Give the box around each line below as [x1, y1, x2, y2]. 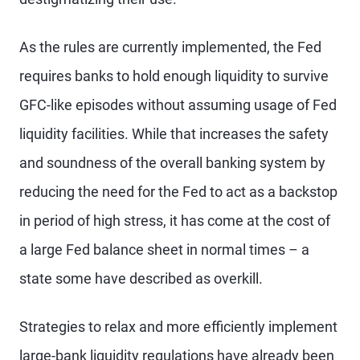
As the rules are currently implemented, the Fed [19, 39, 321, 55]
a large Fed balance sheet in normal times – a [19, 241, 309, 258]
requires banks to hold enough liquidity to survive [19, 67, 329, 84]
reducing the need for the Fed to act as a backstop [19, 183, 337, 200]
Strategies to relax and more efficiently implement [19, 318, 337, 335]
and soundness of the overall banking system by [19, 154, 325, 171]
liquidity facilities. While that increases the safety [19, 125, 329, 142]
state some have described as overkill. [19, 270, 263, 287]
